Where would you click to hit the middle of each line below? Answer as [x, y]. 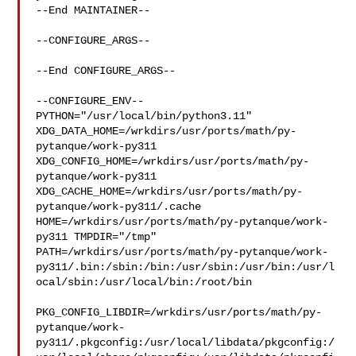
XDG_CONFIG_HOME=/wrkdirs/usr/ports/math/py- [173, 161]
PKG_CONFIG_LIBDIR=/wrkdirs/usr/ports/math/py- [179, 312]
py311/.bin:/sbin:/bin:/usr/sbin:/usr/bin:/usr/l [186, 267]
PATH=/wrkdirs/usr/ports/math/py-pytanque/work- [182, 252]
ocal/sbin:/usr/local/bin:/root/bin [144, 282]
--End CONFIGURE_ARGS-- [106, 71]
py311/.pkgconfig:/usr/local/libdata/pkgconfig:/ [186, 342]
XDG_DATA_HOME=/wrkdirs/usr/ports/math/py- [166, 131]
